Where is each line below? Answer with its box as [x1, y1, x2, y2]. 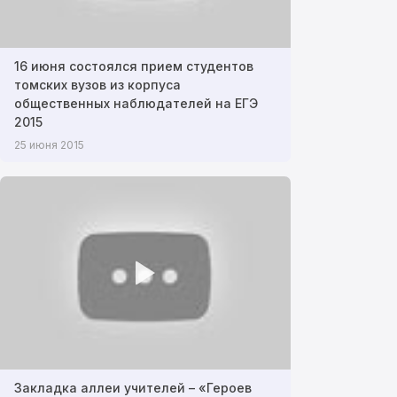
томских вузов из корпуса [14, 76, 181, 92]
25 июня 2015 [14, 137, 84, 152]
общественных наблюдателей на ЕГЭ [14, 95, 258, 111]
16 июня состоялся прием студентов [14, 58, 253, 74]
